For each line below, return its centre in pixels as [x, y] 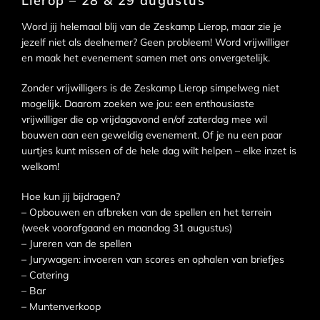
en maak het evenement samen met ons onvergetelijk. [146, 57]
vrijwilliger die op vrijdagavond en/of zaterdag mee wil [144, 119]
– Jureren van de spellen [76, 243]
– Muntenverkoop [61, 306]
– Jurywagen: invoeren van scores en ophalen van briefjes [153, 259]
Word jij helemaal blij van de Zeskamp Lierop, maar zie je [151, 26]
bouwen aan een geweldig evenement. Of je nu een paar [152, 135]
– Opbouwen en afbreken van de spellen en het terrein [146, 212]
